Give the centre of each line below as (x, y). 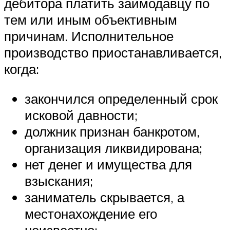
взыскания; (59, 180)
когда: (22, 69)
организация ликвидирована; (113, 148)
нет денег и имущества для (108, 164)
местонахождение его (91, 213)
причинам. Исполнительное (89, 36)
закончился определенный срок (121, 98)
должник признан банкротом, (112, 131)
